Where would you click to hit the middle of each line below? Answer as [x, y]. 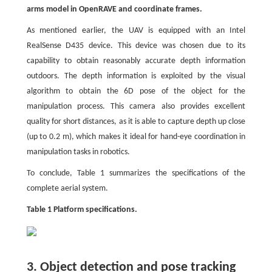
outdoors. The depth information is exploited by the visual [136, 76]
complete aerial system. [67, 189]
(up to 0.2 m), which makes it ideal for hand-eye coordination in [136, 137]
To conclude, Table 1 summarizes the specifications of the [136, 173]
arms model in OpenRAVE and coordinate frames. [114, 9]
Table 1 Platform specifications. [82, 210]
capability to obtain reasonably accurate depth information [136, 61]
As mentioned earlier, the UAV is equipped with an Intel [136, 31]
